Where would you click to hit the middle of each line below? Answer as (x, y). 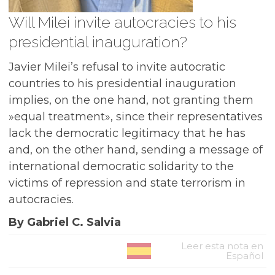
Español (245, 256)
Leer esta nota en (222, 246)
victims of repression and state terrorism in (127, 183)
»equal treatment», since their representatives (136, 117)
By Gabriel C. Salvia (65, 222)
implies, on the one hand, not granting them (131, 100)
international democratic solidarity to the (121, 166)
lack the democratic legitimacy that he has (127, 133)
